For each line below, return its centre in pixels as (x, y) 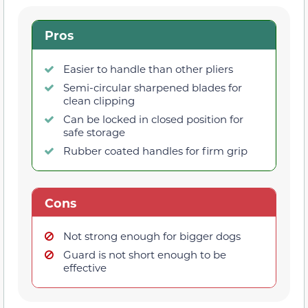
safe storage (94, 132)
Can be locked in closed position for (153, 119)
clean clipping (99, 100)
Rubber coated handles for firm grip (155, 150)
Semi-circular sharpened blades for (153, 87)
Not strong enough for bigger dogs (152, 236)
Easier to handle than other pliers (148, 68)
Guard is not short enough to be (145, 255)
